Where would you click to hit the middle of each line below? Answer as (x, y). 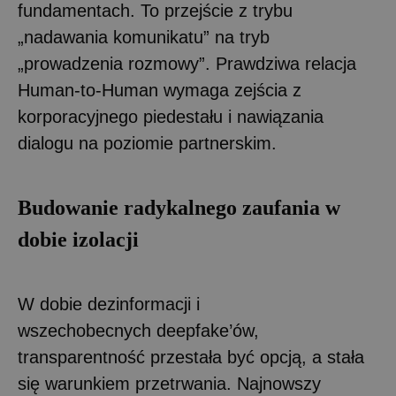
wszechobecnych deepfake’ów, (138, 330)
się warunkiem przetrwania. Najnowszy (169, 383)
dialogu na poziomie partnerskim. (150, 143)
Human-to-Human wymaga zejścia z (160, 90)
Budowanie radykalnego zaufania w (179, 207)
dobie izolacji (78, 239)
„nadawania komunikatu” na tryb (144, 37)
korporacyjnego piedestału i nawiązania (171, 116)
